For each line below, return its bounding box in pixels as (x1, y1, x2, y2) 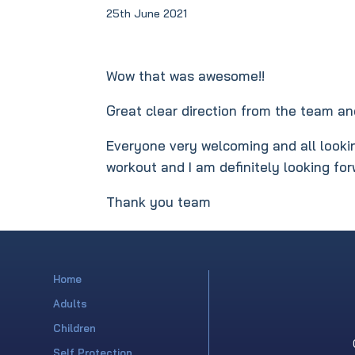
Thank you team (106, 193, 212, 210)
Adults (53, 297, 88, 310)
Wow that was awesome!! (106, 67, 265, 84)
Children (53, 322, 97, 334)
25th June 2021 (106, 6, 188, 21)
